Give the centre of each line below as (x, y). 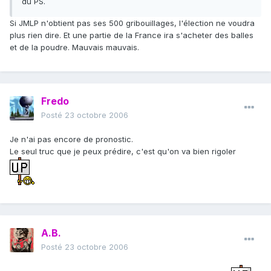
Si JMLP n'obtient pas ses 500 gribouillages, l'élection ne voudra (132, 23)
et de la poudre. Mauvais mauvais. (74, 47)
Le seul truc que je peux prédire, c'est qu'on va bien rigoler (123, 152)
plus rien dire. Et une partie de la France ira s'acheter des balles (132, 35)
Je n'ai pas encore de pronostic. (71, 139)
